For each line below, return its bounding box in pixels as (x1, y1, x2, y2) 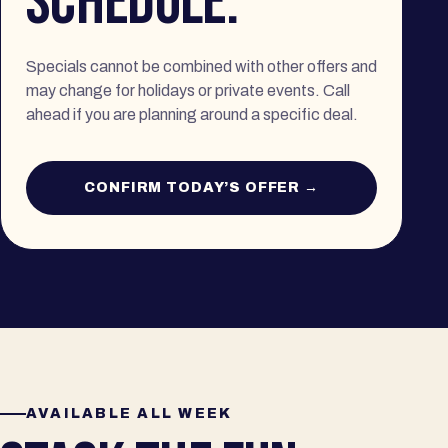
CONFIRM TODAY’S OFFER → (84, 180, 319, 195)
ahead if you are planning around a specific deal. (26, 106, 358, 123)
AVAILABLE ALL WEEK (26, 406, 233, 421)
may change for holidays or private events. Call (26, 82, 350, 99)
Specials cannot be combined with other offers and (26, 58, 377, 75)
